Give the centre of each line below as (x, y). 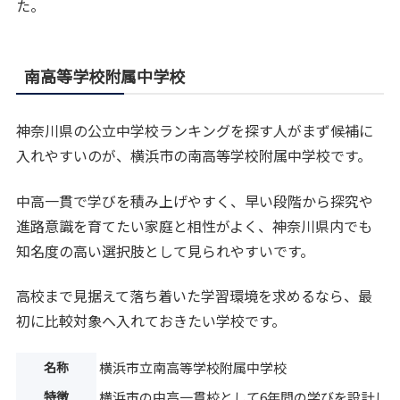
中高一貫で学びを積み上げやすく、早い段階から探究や (195, 200)
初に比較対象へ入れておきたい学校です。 (151, 321)
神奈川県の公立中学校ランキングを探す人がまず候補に (195, 131)
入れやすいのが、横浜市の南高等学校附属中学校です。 (194, 156)
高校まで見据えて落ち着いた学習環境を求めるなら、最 (195, 296)
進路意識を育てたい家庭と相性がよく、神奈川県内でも (195, 225)
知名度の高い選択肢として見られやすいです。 (166, 250)
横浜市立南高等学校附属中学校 (193, 368)
